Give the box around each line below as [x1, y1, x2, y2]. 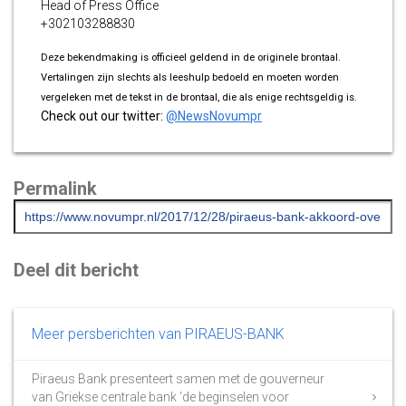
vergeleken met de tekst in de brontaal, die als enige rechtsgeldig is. [41, 91, 357, 103]
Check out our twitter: [41, 108, 166, 123]
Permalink [14, 177, 97, 199]
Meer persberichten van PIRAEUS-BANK [32, 324, 285, 343]
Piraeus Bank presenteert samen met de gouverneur [32, 371, 324, 386]
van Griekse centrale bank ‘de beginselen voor [32, 389, 289, 404]
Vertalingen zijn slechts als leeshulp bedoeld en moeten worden [41, 71, 339, 83]
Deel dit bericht [14, 258, 139, 281]
